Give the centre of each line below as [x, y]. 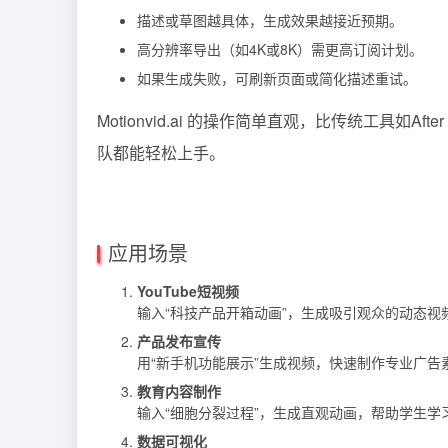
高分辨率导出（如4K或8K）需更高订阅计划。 [280, 48]
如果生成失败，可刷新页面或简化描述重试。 [277, 77]
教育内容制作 [179, 390]
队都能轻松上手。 [161, 152]
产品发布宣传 [179, 340]
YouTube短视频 [188, 290]
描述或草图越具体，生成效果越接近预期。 [270, 19]
